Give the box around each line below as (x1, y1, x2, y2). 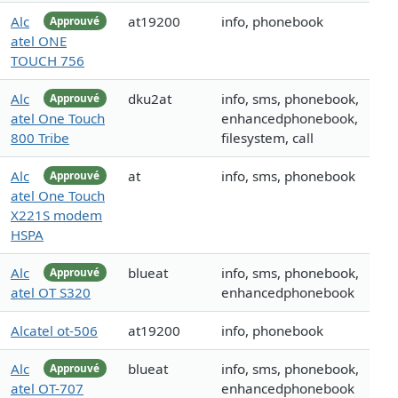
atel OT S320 (11, 283, 91, 302)
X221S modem (11, 206, 102, 225)
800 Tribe (11, 129, 69, 147)
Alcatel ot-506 (11, 322, 98, 340)
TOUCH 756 (11, 52, 84, 70)
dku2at (128, 90, 171, 108)
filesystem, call (221, 129, 314, 147)
